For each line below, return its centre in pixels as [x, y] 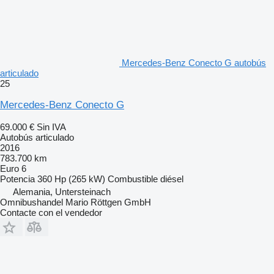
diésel [172, 179]
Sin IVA [51, 127]
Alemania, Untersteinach [62, 191]
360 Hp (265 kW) [71, 179]
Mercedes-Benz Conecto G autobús [194, 62]
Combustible [133, 179]
